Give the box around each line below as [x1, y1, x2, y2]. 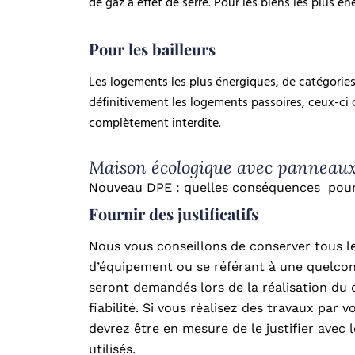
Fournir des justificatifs [89, 203, 258, 225]
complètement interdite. [89, 114, 221, 132]
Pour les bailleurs [89, 38, 216, 60]
